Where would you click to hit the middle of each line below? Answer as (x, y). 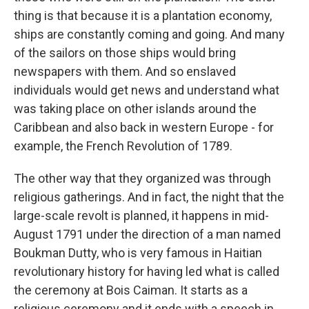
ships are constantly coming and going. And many (149, 34)
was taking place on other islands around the (135, 109)
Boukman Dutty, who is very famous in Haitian (138, 253)
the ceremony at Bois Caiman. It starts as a (131, 290)
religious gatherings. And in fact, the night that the (149, 197)
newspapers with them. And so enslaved (125, 71)
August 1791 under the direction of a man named (147, 234)
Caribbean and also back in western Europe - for (144, 127)
